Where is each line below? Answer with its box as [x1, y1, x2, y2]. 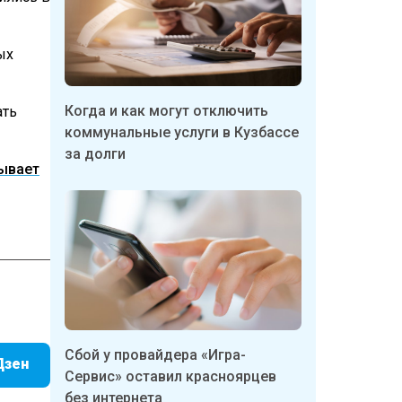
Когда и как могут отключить [65, 101, 268, 119]
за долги [65, 144, 126, 162]
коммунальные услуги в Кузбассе [65, 123, 299, 141]
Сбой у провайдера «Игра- [65, 346, 246, 364]
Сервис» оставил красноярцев [65, 368, 276, 386]
